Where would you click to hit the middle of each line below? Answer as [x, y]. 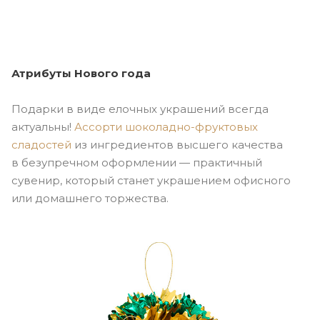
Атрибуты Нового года [81, 73]
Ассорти [100, 126]
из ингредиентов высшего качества [177, 144]
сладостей [41, 144]
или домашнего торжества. [90, 198]
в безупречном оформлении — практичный [137, 162]
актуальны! [43, 126]
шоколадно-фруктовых [191, 126]
